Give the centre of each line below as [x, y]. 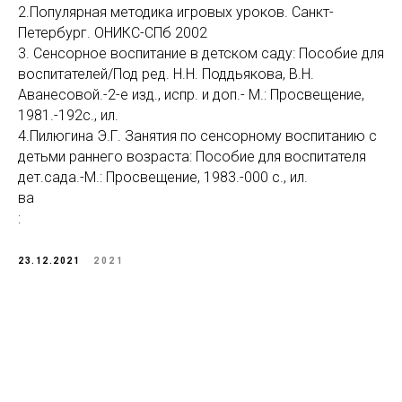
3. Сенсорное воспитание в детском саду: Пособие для [201, 53]
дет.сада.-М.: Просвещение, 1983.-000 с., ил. [163, 177]
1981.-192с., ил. [68, 115]
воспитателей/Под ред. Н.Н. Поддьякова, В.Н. [166, 74]
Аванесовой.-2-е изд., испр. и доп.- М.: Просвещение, [191, 95]
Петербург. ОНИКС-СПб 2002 [113, 33]
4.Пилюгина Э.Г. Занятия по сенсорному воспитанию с [197, 136]
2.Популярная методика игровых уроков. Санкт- [176, 12]
